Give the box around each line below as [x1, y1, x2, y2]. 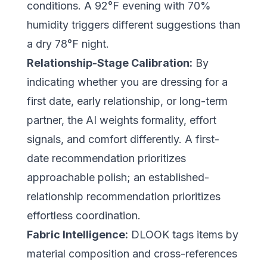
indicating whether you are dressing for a [26, 75, 228, 88]
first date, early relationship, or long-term [26, 94, 228, 107]
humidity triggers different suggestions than [26, 18, 240, 31]
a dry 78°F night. [26, 37, 109, 50]
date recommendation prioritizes [26, 151, 186, 164]
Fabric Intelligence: [26, 228, 128, 241]
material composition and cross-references [26, 247, 237, 260]
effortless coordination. [26, 209, 141, 222]
